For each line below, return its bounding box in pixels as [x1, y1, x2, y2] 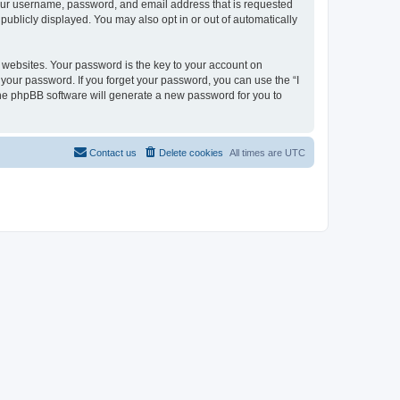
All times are [229, 146, 285, 158]
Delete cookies [159, 146, 223, 158]
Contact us [89, 146, 137, 158]
